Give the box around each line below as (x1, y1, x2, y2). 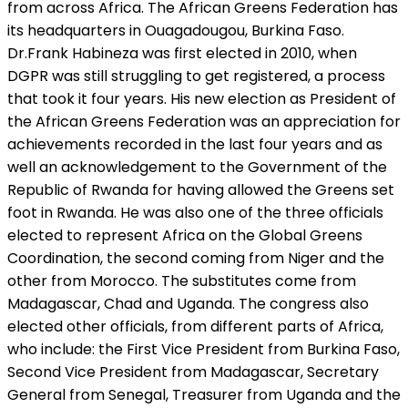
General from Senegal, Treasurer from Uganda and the (7, 383, 401, 405)
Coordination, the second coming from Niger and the (7, 247, 384, 269)
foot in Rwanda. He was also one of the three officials (7, 201, 383, 223)
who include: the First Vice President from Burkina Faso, (7, 338, 400, 360)
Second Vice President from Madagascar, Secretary (7, 361, 379, 382)
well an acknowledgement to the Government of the (7, 156, 387, 178)
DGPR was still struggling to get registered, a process (7, 65, 385, 87)
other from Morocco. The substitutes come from (7, 270, 356, 291)
